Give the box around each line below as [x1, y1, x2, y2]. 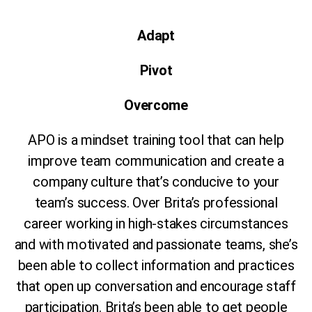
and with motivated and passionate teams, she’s [14, 235, 298, 253]
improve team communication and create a [28, 152, 284, 169]
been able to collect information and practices [17, 256, 295, 274]
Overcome [124, 96, 188, 114]
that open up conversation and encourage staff [16, 277, 296, 295]
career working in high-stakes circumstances [24, 214, 288, 232]
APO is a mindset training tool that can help [28, 131, 284, 148]
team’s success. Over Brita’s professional [34, 194, 278, 211]
